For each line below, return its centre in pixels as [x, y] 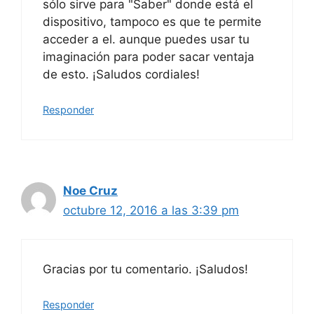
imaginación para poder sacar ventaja [149, 56]
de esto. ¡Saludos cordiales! [121, 74]
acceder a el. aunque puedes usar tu [146, 39]
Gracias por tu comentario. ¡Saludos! [145, 269]
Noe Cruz [90, 191]
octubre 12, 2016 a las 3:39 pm [151, 211]
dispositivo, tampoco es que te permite [152, 21]
